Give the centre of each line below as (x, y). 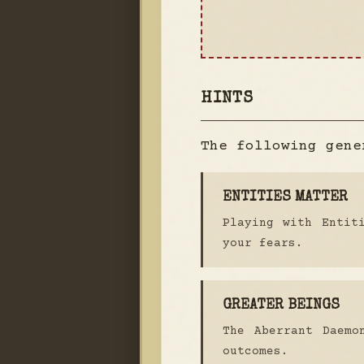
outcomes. (256, 352)
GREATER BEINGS (281, 306)
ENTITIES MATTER (285, 198)
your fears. (263, 244)
